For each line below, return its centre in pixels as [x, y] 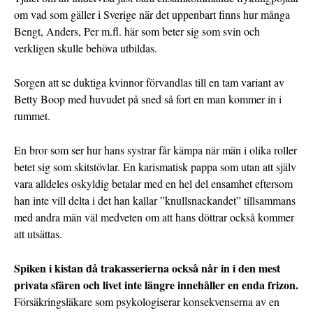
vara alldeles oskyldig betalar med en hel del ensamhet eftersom [153, 184]
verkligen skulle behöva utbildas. [86, 48]
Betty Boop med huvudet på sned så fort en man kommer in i [148, 99]
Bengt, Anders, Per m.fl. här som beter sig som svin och [137, 31]
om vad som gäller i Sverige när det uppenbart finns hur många [152, 15]
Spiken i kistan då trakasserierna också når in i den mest [147, 268]
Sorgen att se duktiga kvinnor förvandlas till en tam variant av [149, 82]
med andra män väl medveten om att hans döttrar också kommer [154, 217]
